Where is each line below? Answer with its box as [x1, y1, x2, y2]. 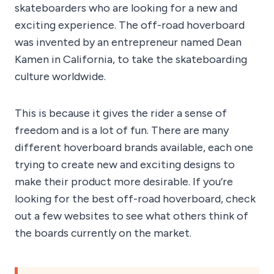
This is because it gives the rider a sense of [15, 106, 227, 120]
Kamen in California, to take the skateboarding [15, 53, 247, 67]
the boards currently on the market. [15, 226, 191, 240]
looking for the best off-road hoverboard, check [15, 192, 256, 206]
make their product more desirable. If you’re [15, 175, 233, 189]
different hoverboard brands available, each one [15, 141, 253, 155]
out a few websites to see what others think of [15, 209, 248, 223]
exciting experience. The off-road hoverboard [15, 18, 245, 32]
